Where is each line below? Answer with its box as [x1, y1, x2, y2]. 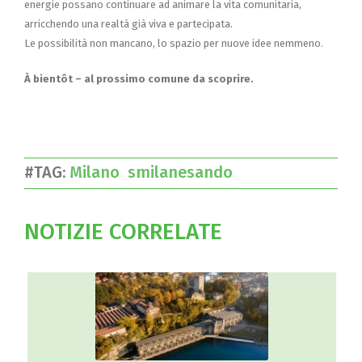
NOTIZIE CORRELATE [24, 217, 222, 245]
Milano [69, 162, 128, 182]
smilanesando [128, 162, 241, 182]
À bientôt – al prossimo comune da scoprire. [24, 72, 254, 85]
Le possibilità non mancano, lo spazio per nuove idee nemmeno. [24, 36, 323, 49]
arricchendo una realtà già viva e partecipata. [24, 17, 233, 30]
